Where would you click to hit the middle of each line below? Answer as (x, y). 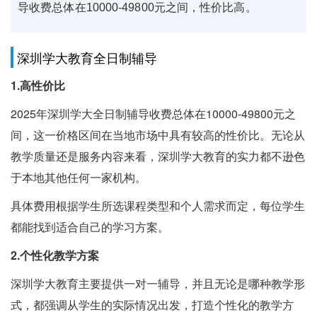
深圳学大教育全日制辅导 (87, 57)
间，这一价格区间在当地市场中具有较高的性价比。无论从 (158, 135)
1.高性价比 (38, 85)
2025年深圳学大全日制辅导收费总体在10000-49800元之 (153, 114)
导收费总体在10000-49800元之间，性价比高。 (137, 7)
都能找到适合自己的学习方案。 (90, 227)
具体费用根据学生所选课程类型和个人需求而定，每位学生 (158, 206)
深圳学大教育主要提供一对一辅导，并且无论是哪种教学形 (158, 283)
